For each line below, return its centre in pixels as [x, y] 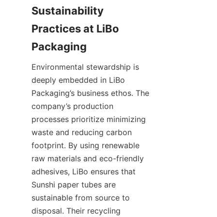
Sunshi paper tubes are [74, 184]
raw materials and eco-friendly [88, 158]
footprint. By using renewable [85, 145]
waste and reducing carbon [82, 132]
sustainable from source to [81, 197]
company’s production [72, 106]
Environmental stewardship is [85, 67]
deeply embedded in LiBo [78, 80]
